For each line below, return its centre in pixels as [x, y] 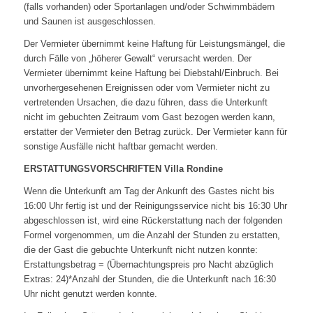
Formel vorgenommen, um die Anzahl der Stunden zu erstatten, [152, 235]
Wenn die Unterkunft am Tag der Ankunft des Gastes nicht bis [149, 191]
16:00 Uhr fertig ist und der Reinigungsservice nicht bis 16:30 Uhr [155, 205]
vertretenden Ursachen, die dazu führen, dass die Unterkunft [145, 102]
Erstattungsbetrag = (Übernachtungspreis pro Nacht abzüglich [148, 264]
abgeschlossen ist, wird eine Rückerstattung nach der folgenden [153, 220]
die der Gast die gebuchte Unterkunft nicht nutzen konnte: [140, 249]
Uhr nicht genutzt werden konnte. [90, 293]
